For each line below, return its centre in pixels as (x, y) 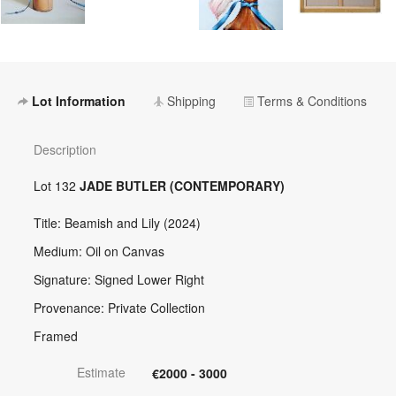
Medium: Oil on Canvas (99, 251)
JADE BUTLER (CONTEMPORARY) (182, 185)
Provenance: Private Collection (119, 307)
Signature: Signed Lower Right (118, 279)
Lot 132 (56, 185)
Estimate (101, 372)
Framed (55, 335)
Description (65, 149)
